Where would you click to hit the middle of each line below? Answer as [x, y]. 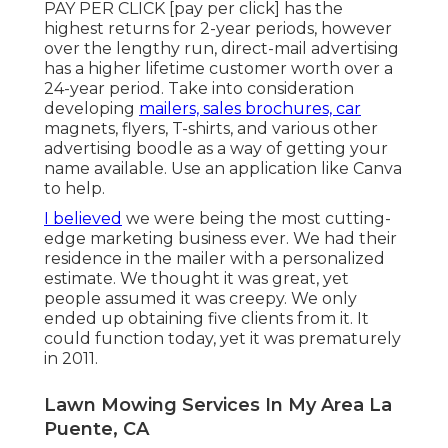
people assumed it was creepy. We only [200, 299]
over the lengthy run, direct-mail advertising [221, 49]
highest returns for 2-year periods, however [218, 29]
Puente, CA [96, 429]
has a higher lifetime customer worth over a [218, 69]
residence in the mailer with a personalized [214, 259]
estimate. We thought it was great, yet [196, 279]
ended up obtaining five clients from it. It [206, 319]
